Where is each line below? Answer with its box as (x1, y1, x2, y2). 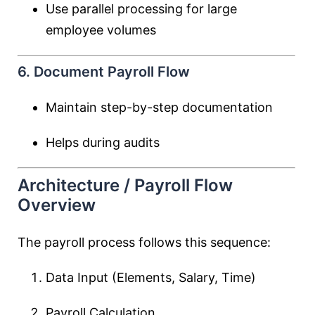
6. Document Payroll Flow (18, 63, 190, 80)
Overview (18, 195, 96, 215)
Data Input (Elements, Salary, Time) (46, 270, 256, 285)
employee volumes (46, 22, 156, 37)
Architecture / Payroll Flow (18, 175, 233, 195)
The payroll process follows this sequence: (18, 235, 271, 250)
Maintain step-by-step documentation (46, 100, 273, 115)
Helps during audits (46, 135, 160, 150)
